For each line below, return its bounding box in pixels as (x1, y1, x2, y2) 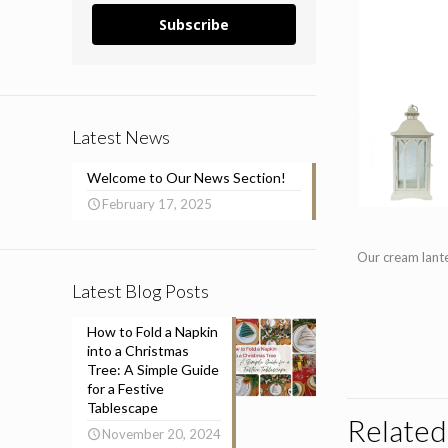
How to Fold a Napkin (87, 323, 218, 340)
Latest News (72, 126, 170, 148)
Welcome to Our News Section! (87, 169, 286, 186)
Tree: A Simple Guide (87, 361, 219, 378)
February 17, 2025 (102, 196, 212, 212)
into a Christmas (87, 342, 189, 359)
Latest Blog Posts (72, 280, 209, 302)
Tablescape (87, 399, 158, 416)
